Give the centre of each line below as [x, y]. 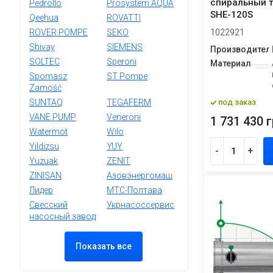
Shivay [42, 47]
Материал [230, 64]
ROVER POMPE [58, 32]
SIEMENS [125, 47]
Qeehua [44, 18]
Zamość [45, 88]
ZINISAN [45, 175]
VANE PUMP [52, 117]
